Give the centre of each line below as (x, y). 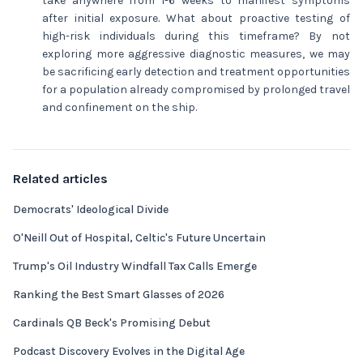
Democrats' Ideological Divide (91, 209)
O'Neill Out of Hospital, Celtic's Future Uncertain (139, 238)
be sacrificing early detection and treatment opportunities (196, 72)
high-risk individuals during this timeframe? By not (196, 36)
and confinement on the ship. (120, 107)
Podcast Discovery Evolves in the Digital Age (129, 351)
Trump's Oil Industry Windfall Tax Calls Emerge (135, 266)
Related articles (60, 179)
